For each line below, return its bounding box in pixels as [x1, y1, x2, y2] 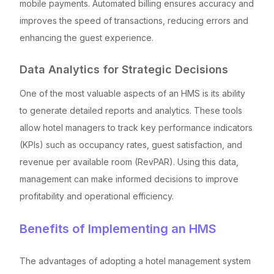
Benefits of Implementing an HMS [20, 221, 217, 236]
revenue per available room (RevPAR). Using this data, [20, 156, 239, 167]
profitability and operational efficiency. [20, 190, 174, 201]
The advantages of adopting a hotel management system [20, 255, 251, 266]
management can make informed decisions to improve [20, 173, 239, 184]
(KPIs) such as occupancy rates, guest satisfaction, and [20, 139, 242, 150]
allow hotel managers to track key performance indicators [20, 122, 253, 133]
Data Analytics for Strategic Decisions [20, 62, 228, 76]
